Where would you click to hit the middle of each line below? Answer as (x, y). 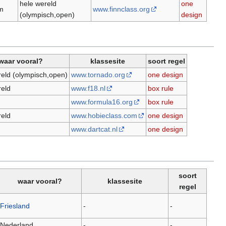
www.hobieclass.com (104, 116)
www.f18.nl (88, 89)
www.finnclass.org (121, 9)
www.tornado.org (98, 75)
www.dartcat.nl (94, 129)
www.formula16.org (102, 102)
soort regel (166, 61)
